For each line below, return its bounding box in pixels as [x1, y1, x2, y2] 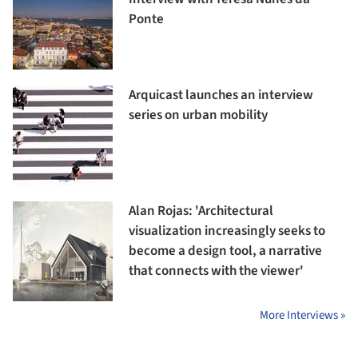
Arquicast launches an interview [129, 85, 313, 105]
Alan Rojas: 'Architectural [129, 201, 273, 221]
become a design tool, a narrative [129, 241, 322, 261]
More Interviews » [260, 306, 345, 324]
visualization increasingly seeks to [129, 221, 325, 241]
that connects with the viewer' [129, 261, 304, 280]
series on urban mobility [129, 105, 268, 125]
